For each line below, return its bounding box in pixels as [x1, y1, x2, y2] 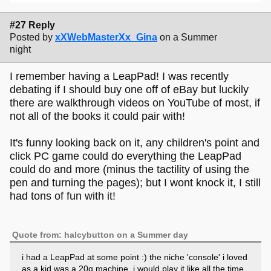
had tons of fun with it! [10, 190, 116, 203]
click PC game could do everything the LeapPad [10, 150, 241, 163]
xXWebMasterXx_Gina [55, 31, 157, 42]
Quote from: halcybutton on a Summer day [12, 230, 189, 240]
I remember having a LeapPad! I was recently [10, 70, 229, 83]
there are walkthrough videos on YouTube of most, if [10, 97, 260, 109]
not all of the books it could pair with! [10, 110, 185, 123]
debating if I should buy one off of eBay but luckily [10, 83, 249, 96]
